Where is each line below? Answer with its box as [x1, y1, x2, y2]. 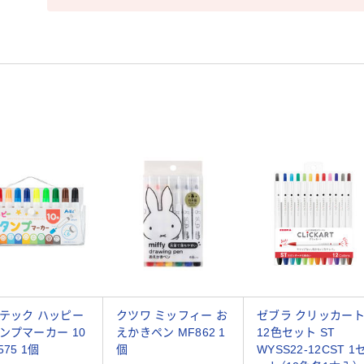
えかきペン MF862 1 [116, 326, 226, 340]
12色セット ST [257, 326, 336, 340]
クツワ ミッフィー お [116, 309, 228, 323]
